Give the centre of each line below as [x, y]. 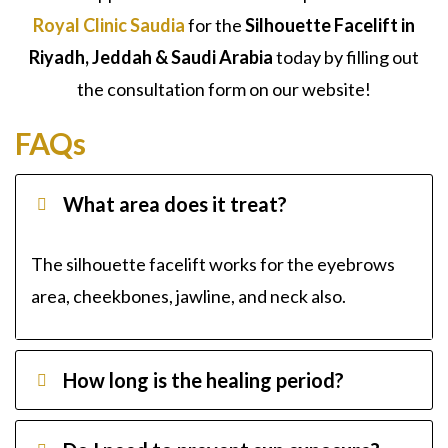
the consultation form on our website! [224, 88]
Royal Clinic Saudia [109, 24]
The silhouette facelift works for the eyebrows [213, 263]
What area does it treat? [175, 203]
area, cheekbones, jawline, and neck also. [188, 295]
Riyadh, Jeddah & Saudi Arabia [151, 56]
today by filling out [346, 56]
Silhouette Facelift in [330, 24]
